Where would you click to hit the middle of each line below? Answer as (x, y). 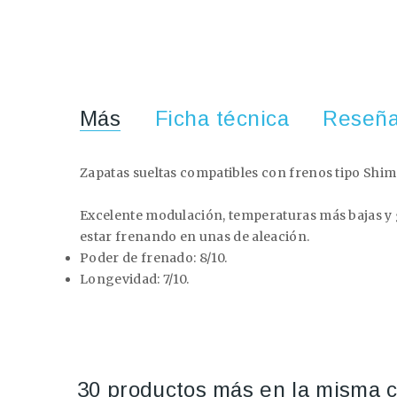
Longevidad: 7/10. (135, 279)
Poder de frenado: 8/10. (154, 257)
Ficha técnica (222, 118)
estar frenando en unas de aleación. (195, 236)
